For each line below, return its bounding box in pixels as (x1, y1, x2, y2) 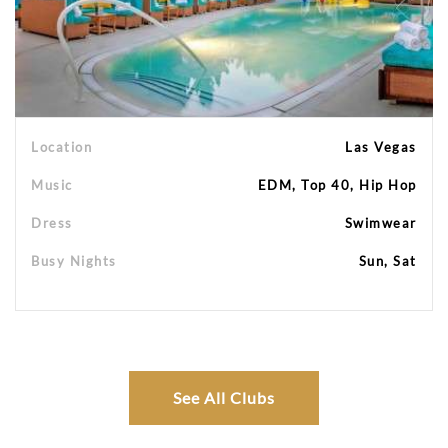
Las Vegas (345, 138, 417, 155)
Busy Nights (31, 252, 117, 269)
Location (31, 138, 92, 155)
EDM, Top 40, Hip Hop (257, 176, 417, 193)
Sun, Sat (358, 252, 417, 269)
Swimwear (344, 214, 417, 231)
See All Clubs (173, 387, 275, 407)
